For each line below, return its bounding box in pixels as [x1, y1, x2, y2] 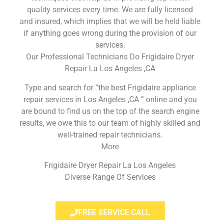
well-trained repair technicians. [57, 130, 163, 139]
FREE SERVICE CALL [78, 208, 150, 218]
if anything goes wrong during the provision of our [24, 28, 196, 38]
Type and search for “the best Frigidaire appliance [24, 82, 196, 92]
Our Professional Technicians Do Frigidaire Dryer [26, 52, 194, 62]
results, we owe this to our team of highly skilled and [20, 118, 200, 128]
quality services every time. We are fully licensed [27, 5, 193, 15]
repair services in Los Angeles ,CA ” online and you [23, 94, 197, 104]
